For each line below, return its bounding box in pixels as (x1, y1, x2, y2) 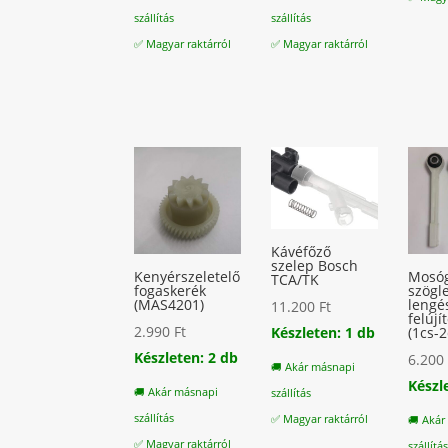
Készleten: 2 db (134, 348, 239, 368)
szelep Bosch (271, 256, 359, 276)
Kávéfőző (271, 242, 332, 262)
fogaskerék (134, 281, 207, 301)
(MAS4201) (134, 295, 205, 315)
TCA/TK (271, 270, 320, 290)
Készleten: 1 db (271, 323, 376, 343)
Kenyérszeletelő (134, 267, 241, 287)
